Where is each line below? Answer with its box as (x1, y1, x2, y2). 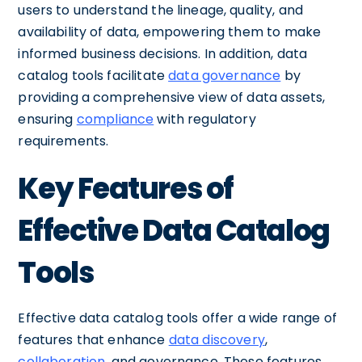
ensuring (18, 110, 77, 128)
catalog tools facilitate (18, 66, 169, 85)
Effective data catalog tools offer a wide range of (18, 309, 337, 327)
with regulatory (154, 110, 256, 128)
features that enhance (18, 330, 169, 349)
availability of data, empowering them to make (18, 23, 322, 41)
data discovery (168, 330, 265, 349)
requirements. (18, 132, 109, 150)
